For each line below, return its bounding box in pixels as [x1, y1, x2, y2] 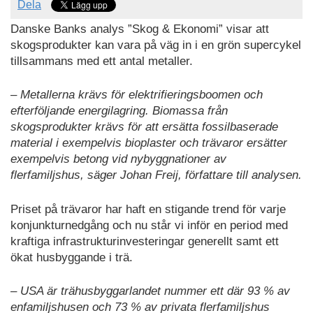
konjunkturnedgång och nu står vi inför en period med [10, 218, 288, 232]
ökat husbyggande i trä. [10, 250, 133, 264]
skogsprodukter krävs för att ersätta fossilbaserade [10, 120, 278, 134]
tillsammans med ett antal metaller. [10, 54, 193, 68]
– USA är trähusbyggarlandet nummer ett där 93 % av [10, 284, 290, 298]
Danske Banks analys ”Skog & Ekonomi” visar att [10, 22, 269, 36]
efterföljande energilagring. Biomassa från [10, 104, 228, 118]
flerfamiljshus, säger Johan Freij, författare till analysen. [10, 168, 302, 182]
